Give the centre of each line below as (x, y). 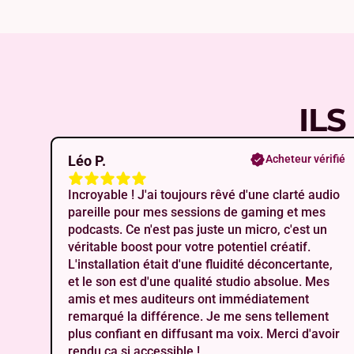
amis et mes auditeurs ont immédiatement (188, 299)
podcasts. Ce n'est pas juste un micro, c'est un (198, 230)
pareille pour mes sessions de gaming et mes (197, 213)
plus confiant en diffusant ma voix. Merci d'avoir (204, 334)
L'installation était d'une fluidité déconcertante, (200, 265)
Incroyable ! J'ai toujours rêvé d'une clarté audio (204, 195)
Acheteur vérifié (305, 159)
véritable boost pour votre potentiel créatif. (189, 247)
